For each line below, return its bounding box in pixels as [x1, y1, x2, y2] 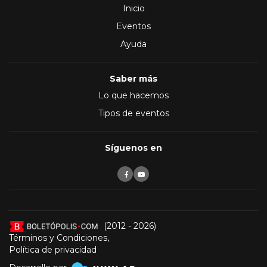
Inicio [122, 3, 145, 14]
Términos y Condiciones [9, 232, 107, 244]
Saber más [110, 73, 157, 85]
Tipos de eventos [98, 108, 169, 119]
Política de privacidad [9, 244, 97, 256]
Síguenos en [105, 142, 162, 154]
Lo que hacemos [98, 90, 169, 101]
